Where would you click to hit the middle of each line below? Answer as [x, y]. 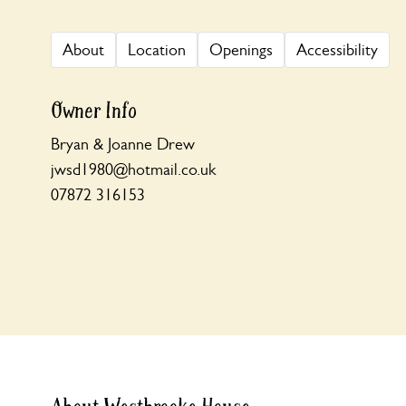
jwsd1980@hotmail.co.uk [133, 169]
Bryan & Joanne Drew [123, 144]
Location [157, 50]
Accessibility [337, 50]
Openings [241, 50]
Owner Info [94, 111]
